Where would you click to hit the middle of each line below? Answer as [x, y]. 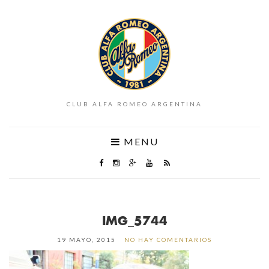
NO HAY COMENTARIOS [168, 240]
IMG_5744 [134, 220]
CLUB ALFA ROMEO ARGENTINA [134, 104]
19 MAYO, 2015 [86, 240]
